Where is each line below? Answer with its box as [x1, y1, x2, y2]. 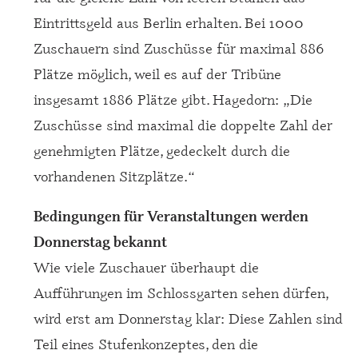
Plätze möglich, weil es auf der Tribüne [33, 63, 281, 83]
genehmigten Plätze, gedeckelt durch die [33, 140, 290, 160]
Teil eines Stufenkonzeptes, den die [33, 333, 258, 353]
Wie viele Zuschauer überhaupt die [33, 257, 259, 276]
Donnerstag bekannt [33, 232, 167, 250]
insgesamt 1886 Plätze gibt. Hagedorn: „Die [33, 89, 312, 109]
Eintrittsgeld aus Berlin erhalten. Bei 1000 [33, 12, 304, 32]
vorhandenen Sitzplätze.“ [33, 165, 195, 185]
